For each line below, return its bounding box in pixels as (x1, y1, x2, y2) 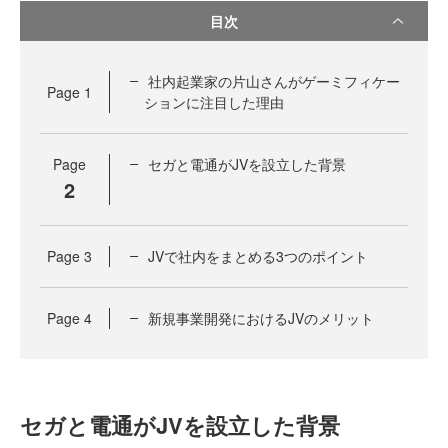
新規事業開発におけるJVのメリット (148, 308, 374, 328)
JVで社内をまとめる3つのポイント (148, 246, 368, 266)
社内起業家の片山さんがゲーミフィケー (148, 71, 400, 91)
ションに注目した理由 (144, 92, 284, 112)
